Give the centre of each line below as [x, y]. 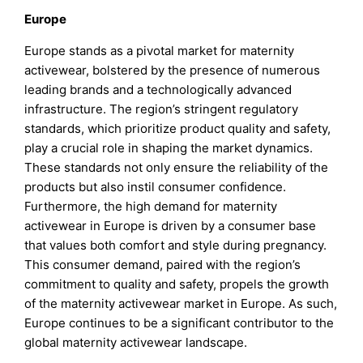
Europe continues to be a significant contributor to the [179, 323]
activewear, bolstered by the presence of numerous [173, 70]
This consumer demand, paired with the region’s [163, 265]
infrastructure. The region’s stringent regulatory [162, 109]
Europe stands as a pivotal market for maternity [160, 51]
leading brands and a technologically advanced [158, 90]
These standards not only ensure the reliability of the [177, 168]
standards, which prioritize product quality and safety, [178, 129]
